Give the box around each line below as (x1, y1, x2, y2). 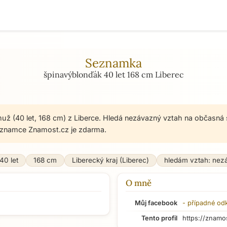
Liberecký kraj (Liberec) (72, 156, 149, 164)
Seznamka (85, 55, 142, 71)
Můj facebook (135, 199, 177, 207)
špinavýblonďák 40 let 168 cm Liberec (43, 69, 184, 80)
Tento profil (141, 214, 177, 222)
